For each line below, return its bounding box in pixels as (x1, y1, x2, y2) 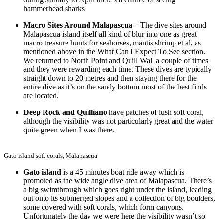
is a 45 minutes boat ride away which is (61, 168, 184, 176)
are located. (23, 91, 59, 100)
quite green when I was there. (23, 126, 114, 134)
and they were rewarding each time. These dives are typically (23, 65, 212, 74)
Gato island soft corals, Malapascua (4, 152, 97, 160)
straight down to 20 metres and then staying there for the (23, 74, 197, 83)
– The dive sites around (132, 21, 206, 30)
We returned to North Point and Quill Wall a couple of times (23, 56, 208, 65)
